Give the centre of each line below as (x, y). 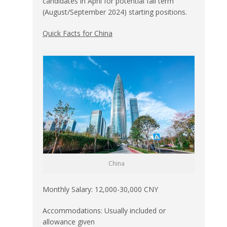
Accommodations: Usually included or (104, 210)
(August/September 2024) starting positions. (115, 12)
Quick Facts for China (78, 33)
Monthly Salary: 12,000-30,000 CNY (100, 189)
